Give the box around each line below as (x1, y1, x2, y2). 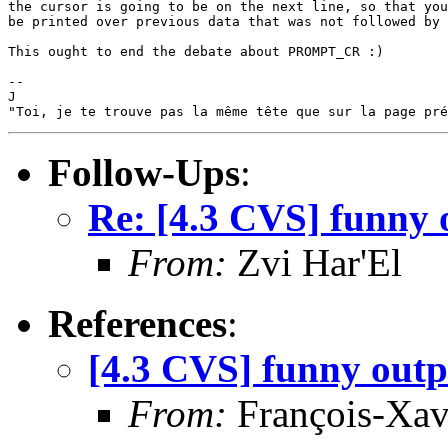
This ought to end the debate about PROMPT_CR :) (8, 43, 384, 59)
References (48, 301, 227, 345)
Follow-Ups (48, 150, 240, 194)
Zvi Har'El (227, 240, 402, 284)
